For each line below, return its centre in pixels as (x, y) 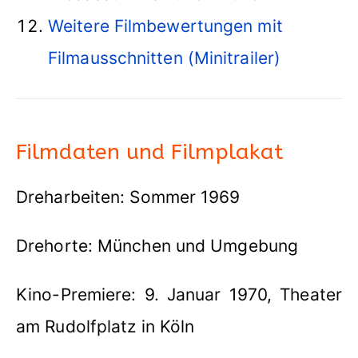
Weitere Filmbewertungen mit (165, 26)
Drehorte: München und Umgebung (157, 246)
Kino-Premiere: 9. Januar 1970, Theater (179, 295)
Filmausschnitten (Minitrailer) (165, 58)
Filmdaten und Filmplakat (150, 152)
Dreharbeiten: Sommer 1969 (128, 197)
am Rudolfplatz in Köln (105, 327)
